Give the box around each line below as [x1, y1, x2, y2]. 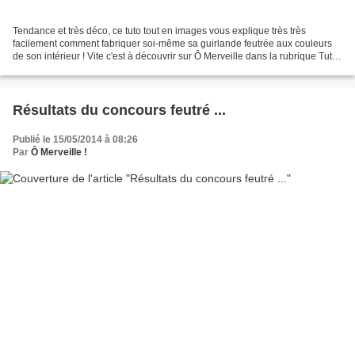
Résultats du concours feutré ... [13, 101, 226, 118]
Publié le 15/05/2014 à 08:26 [13, 133, 138, 145]
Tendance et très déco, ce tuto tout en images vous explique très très [13, 25, 306, 36]
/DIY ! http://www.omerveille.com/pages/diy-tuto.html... [13, 63, 241, 74]
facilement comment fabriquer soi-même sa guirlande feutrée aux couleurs [13, 37, 332, 49]
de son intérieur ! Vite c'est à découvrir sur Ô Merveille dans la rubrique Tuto [13, 50, 338, 62]
